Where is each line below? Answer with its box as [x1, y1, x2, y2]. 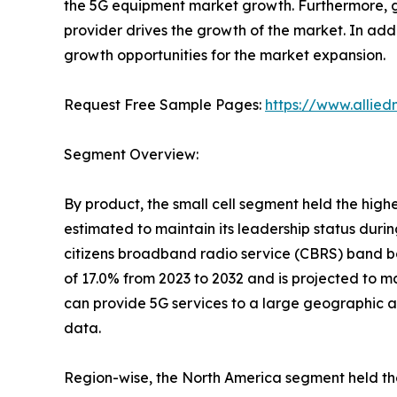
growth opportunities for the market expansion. [64, 45, 385, 64]
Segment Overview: [64, 144, 198, 163]
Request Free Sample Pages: [64, 95, 265, 113]
